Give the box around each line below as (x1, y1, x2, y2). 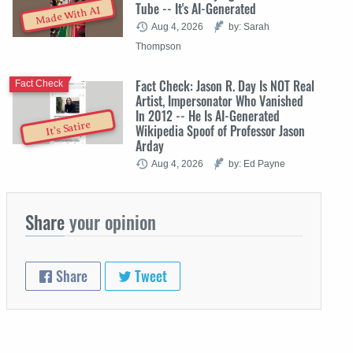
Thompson (136, 40, 181, 51)
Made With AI (35, 4, 102, 28)
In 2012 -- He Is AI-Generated (136, 106, 280, 125)
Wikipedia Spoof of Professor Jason (136, 121, 305, 140)
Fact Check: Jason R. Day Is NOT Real (136, 76, 314, 95)
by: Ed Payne (229, 158, 285, 169)
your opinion (65, 208, 156, 236)
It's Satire (44, 118, 91, 138)
